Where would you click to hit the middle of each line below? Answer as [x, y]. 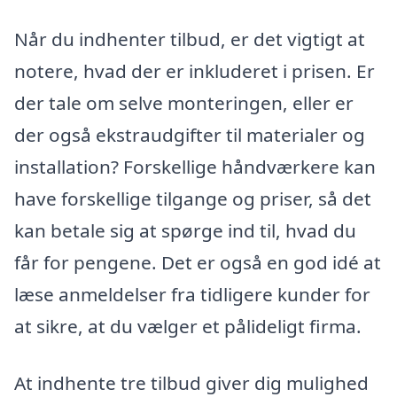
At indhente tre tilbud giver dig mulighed [191, 382]
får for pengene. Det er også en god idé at [198, 262]
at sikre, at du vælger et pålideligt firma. [188, 326]
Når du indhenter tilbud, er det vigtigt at [190, 39]
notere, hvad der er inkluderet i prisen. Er [195, 70]
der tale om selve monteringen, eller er [184, 102]
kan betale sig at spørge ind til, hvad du [185, 230]
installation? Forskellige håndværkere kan [195, 166]
